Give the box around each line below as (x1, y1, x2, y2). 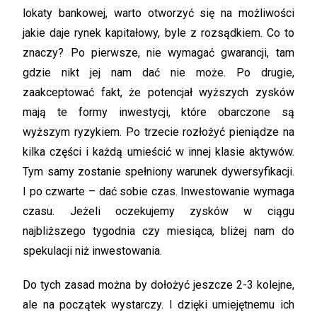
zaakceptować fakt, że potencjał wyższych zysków (23, 86, 294, 99)
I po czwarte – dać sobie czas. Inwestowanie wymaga (23, 185, 294, 198)
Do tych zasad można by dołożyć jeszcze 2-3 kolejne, (23, 278, 294, 292)
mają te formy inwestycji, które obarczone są (23, 105, 294, 119)
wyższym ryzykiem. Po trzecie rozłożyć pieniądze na (23, 125, 294, 139)
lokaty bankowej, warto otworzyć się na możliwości (23, 6, 294, 20)
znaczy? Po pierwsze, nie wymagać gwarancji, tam (23, 46, 294, 59)
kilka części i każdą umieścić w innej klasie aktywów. (23, 145, 294, 158)
